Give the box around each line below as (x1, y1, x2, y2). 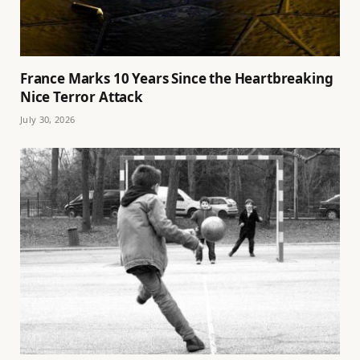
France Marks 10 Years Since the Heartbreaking (20, 69, 333, 88)
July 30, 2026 (20, 113, 76, 126)
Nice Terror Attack (20, 88, 143, 107)
